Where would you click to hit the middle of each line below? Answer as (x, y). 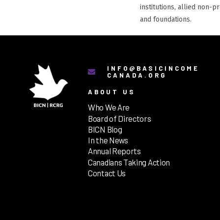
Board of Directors (120, 118)
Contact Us (107, 173)
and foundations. (166, 20)
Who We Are (109, 107)
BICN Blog (105, 129)
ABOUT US (111, 92)
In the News (108, 140)
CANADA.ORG (137, 75)
